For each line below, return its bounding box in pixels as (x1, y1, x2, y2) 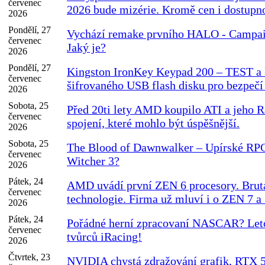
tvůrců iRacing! (67, 230, 142, 244)
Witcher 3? (67, 154, 119, 168)
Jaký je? (67, 41, 106, 54)
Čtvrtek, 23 (8, 252, 50, 263)
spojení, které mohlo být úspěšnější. (67, 117, 240, 130)
